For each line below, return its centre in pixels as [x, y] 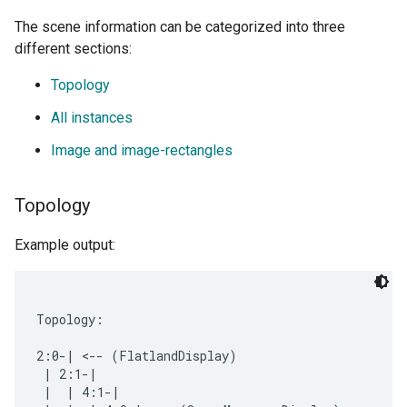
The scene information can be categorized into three [180, 27]
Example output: [65, 245]
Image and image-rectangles [142, 151]
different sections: [73, 49]
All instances [92, 118]
